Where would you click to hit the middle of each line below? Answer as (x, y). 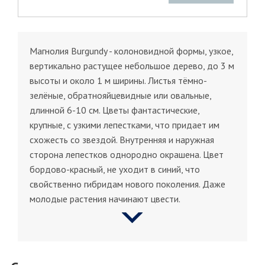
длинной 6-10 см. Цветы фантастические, (114, 110)
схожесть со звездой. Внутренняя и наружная (122, 139)
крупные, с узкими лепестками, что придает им (125, 125)
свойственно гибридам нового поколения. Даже (127, 184)
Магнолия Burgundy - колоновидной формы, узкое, (131, 51)
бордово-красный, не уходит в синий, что (115, 169)
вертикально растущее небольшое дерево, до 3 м (132, 65)
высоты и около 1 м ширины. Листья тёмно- (118, 80)
